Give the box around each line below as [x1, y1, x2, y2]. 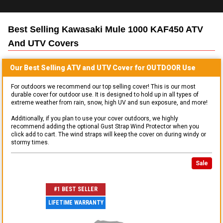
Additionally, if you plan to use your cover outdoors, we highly [11, 114, 178, 122]
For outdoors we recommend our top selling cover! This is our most [11, 83, 196, 90]
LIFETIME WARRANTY [48, 199, 104, 207]
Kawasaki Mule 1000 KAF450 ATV [62, 24, 203, 34]
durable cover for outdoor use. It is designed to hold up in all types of [11, 91, 199, 98]
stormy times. [11, 138, 49, 146]
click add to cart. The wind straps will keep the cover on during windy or [11, 130, 206, 138]
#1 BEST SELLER [54, 186, 98, 193]
